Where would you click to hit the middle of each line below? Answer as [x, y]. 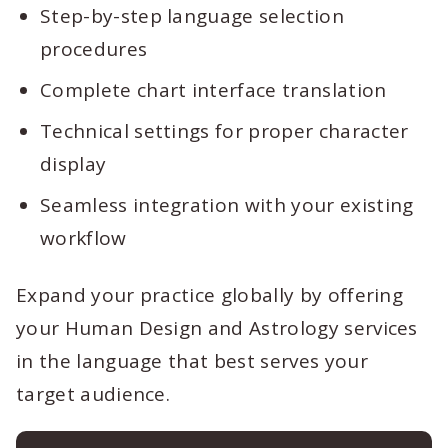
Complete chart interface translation [213, 90]
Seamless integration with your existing [227, 205]
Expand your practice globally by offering [210, 295]
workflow [83, 238]
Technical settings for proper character [224, 131]
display [73, 164]
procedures [94, 49]
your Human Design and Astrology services [217, 328]
